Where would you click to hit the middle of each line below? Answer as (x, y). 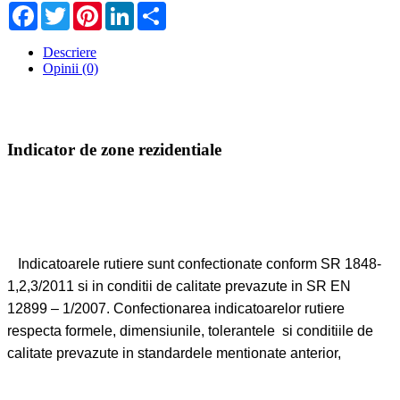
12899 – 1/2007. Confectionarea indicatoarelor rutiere (111, 308)
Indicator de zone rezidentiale (114, 149)
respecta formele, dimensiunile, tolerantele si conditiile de (152, 330)
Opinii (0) (71, 69)
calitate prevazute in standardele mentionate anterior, (174, 353)
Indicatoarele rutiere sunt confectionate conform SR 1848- (55, 263)
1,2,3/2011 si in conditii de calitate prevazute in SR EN (92, 286)
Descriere (70, 53)
